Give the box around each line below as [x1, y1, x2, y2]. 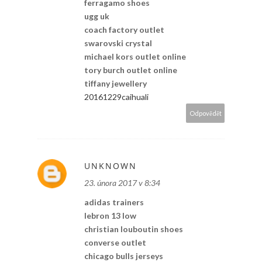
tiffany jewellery [84, 78, 147, 88]
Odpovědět [189, 109, 222, 117]
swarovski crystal [84, 37, 152, 48]
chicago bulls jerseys [84, 250, 163, 261]
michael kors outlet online [84, 51, 186, 61]
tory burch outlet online [84, 64, 177, 75]
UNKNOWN [84, 160, 137, 171]
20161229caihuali [84, 91, 149, 102]
